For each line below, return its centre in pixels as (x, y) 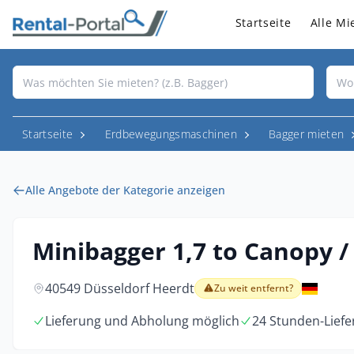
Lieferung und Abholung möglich (142, 321)
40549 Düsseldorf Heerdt (120, 288)
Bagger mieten (306, 134)
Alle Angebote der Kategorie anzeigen (125, 190)
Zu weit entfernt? (254, 288)
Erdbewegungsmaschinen (171, 134)
